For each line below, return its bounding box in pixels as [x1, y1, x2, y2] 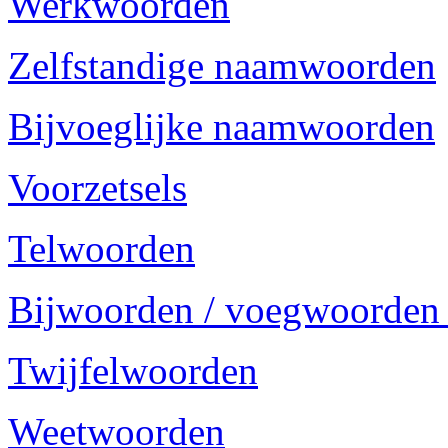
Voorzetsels [8, 166, 187, 209]
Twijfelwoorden [8, 349, 258, 392]
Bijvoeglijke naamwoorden [8, 105, 435, 148]
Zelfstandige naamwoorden [8, 44, 436, 87]
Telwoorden [8, 227, 195, 270]
